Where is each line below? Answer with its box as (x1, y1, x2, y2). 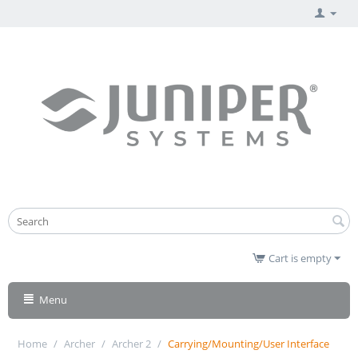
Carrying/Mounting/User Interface (168, 336, 329, 352)
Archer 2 (112, 336, 151, 352)
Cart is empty (268, 251, 332, 266)
